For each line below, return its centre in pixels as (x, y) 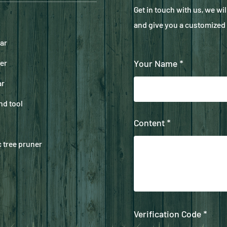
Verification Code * (170, 214)
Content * (152, 122)
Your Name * (158, 63)
